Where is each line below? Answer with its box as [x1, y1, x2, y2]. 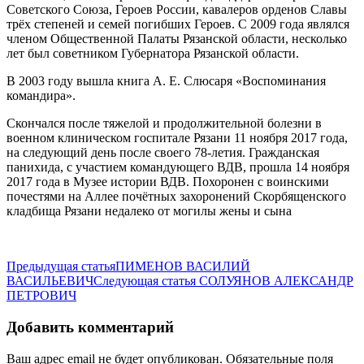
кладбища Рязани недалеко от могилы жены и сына [6, 204, 292, 219]
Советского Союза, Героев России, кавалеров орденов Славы [6, 2, 347, 17]
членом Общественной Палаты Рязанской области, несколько [6, 32, 347, 46]
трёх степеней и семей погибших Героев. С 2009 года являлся [6, 17, 349, 32]
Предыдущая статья [6, 259, 115, 274]
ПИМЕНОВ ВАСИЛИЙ [115, 259, 250, 274]
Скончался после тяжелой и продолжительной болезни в [6, 116, 322, 131]
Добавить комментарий [6, 318, 174, 336]
